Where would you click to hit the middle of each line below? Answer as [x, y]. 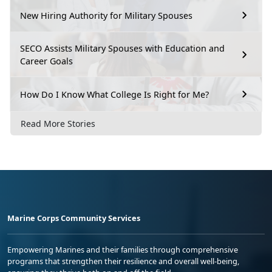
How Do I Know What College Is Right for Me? [114, 94]
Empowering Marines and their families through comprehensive [123, 250]
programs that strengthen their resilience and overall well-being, [123, 261]
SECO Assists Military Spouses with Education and [122, 49]
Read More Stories [58, 124]
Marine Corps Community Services [74, 218]
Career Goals [46, 61]
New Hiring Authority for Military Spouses [106, 15]
